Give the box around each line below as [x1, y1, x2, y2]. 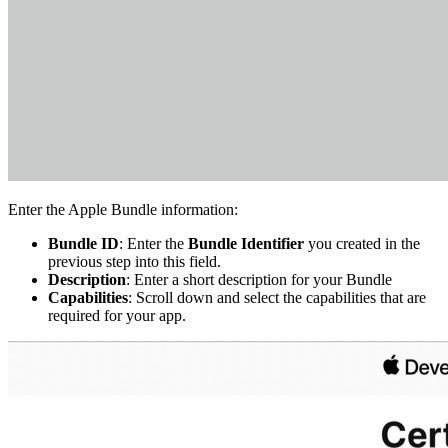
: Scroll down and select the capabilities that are [128, 289, 426, 307]
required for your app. [48, 307, 186, 325]
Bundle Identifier [188, 235, 304, 253]
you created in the [304, 235, 420, 253]
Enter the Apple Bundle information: [8, 201, 238, 219]
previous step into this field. [48, 253, 221, 271]
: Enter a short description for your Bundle [126, 271, 392, 289]
